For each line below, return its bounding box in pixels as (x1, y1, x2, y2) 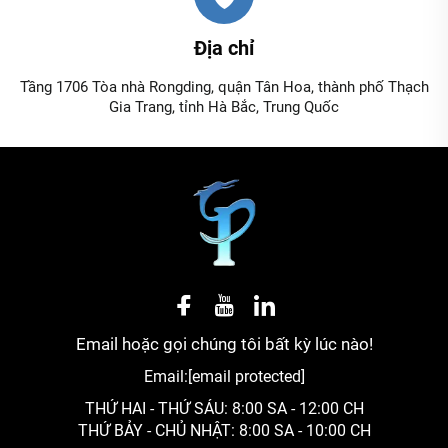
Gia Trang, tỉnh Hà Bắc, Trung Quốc (109, 97, 339, 116)
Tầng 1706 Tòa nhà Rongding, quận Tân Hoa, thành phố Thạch (19, 77, 429, 96)
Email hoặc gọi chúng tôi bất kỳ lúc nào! (75, 333, 373, 354)
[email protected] (187, 366, 305, 386)
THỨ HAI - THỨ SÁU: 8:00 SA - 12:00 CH (84, 398, 364, 418)
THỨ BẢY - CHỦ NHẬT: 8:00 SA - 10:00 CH (77, 420, 371, 440)
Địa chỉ (194, 35, 254, 60)
